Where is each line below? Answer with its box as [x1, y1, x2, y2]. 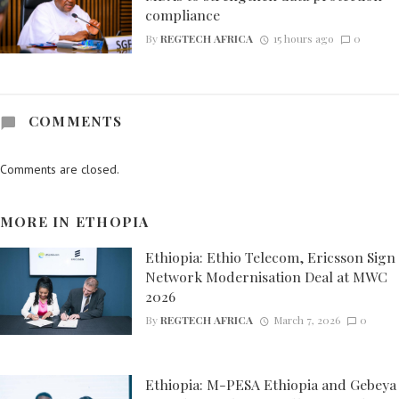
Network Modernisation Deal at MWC [144, 266, 387, 286]
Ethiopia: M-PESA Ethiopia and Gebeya [144, 375, 396, 395]
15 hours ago [273, 31, 334, 46]
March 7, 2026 [273, 313, 340, 328]
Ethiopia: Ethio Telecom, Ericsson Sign [144, 247, 395, 266]
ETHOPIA [75, 212, 150, 232]
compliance [144, 4, 220, 24]
